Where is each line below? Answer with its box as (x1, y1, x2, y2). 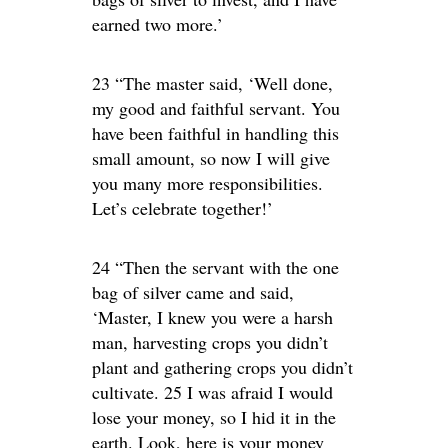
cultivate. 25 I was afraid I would (92, 380, 333, 404)
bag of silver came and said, (92, 280, 294, 304)
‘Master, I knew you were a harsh (92, 305, 333, 329)
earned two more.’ (92, 12, 223, 36)
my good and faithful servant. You (92, 96, 340, 120)
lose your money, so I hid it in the (92, 405, 336, 429)
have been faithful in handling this (92, 121, 339, 145)
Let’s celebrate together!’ (92, 196, 273, 220)
